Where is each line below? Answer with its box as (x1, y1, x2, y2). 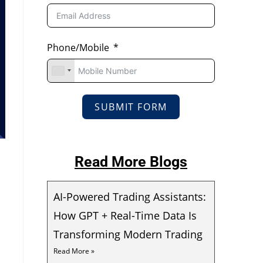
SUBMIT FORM (95, 100, 167, 113)
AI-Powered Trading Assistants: (53, 189, 206, 204)
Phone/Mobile (47, 41, 109, 54)
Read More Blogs (75, 153, 187, 170)
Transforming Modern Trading (53, 227, 205, 241)
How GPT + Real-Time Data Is (53, 208, 197, 222)
